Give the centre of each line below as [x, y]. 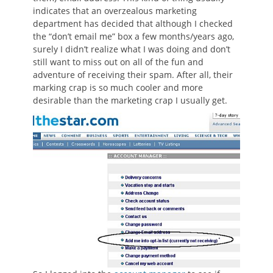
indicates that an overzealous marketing [115, 11]
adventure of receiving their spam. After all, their [133, 75]
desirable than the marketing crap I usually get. [130, 101]
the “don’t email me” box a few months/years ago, [133, 37]
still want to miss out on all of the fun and [118, 62]
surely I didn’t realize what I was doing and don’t [132, 49]
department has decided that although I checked [133, 24]
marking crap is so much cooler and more [118, 88]
